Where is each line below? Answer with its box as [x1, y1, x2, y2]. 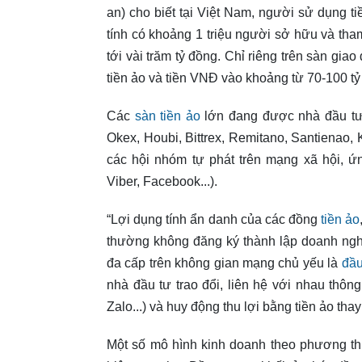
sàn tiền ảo [134, 109, 200, 123]
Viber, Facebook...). [107, 175, 217, 188]
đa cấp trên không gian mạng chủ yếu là [107, 256, 342, 270]
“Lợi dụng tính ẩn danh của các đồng [107, 213, 318, 226]
